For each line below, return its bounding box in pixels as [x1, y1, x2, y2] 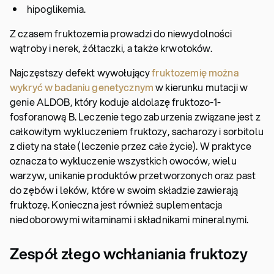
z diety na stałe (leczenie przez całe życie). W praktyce [10, 139, 251, 153]
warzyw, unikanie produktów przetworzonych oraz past [10, 168, 256, 182]
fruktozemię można [152, 65, 239, 80]
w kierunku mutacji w [154, 80, 248, 94]
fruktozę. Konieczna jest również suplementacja [10, 198, 223, 212]
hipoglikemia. [27, 2, 86, 16]
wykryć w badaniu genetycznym [10, 80, 154, 94]
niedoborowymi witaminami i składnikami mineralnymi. [10, 212, 249, 226]
